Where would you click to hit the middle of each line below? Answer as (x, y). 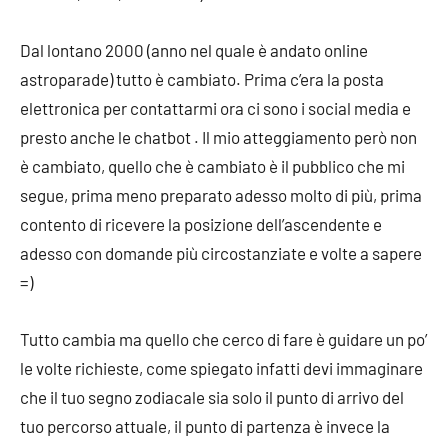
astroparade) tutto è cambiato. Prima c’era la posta (202, 79)
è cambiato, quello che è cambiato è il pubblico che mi (212, 166)
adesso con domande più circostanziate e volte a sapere (221, 253)
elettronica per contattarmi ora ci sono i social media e (215, 108)
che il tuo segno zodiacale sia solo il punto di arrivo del (212, 397)
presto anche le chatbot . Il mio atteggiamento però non (218, 137)
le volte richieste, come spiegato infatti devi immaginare (221, 368)
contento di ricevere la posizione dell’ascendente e (201, 224)
